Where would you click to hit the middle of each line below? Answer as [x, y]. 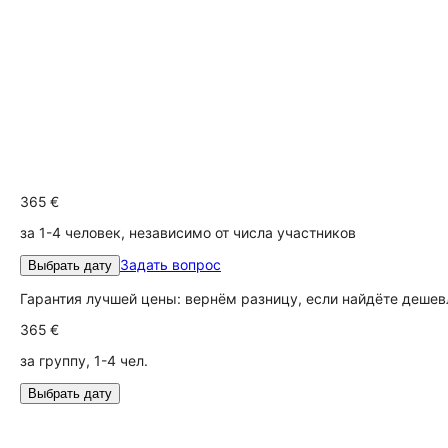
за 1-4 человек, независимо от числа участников [188, 232]
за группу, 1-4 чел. [84, 360]
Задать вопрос [170, 264]
